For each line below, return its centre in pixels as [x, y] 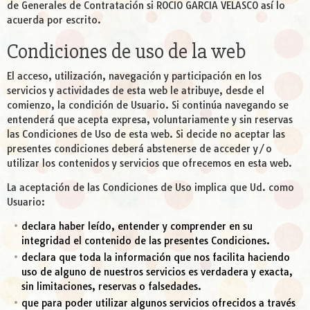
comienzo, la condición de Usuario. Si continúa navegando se [148, 106]
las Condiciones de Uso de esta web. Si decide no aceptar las [146, 135]
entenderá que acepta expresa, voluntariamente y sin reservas [150, 120]
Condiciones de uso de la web [127, 52]
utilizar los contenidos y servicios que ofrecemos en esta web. [149, 164]
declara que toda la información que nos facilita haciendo [156, 258]
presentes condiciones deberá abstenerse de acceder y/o [139, 149]
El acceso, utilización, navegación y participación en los [134, 76]
